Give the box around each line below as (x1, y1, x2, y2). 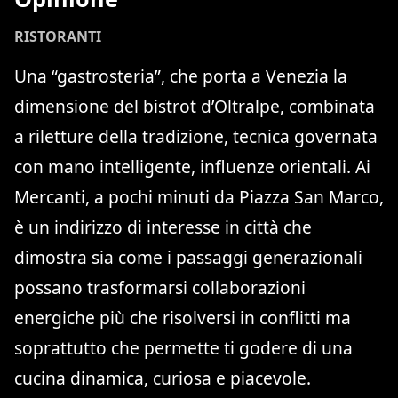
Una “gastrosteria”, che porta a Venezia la (14, 63, 347, 88)
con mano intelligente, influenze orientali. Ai (14, 154, 370, 179)
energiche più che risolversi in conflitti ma (14, 305, 351, 330)
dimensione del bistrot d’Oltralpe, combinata (14, 93, 375, 118)
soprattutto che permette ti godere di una (14, 335, 353, 360)
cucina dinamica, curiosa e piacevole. (14, 365, 311, 390)
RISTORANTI (14, 26, 101, 46)
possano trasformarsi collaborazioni (14, 275, 306, 299)
